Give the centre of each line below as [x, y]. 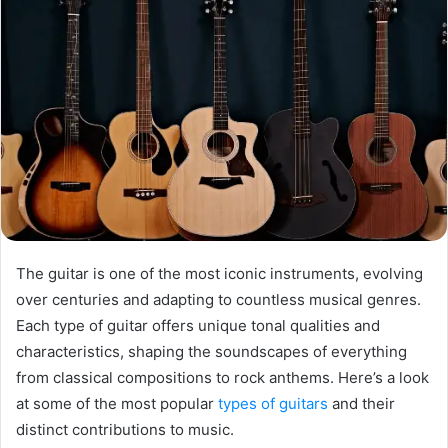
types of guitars [273, 404]
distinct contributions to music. [125, 430]
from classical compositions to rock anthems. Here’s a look [222, 378]
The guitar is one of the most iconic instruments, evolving [219, 274]
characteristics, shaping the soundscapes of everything [211, 352]
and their [361, 404]
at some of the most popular [117, 404]
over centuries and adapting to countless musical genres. [218, 300]
